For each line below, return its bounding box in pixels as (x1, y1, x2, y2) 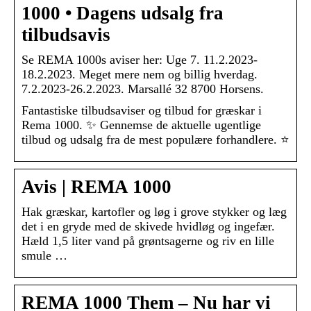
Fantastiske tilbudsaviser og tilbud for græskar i (22, 103, 262, 117)
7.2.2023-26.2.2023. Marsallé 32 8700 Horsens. (22, 81, 264, 96)
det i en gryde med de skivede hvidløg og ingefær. (22, 219, 275, 233)
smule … (22, 248, 67, 262)
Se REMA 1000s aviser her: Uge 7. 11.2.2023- (22, 52, 258, 67)
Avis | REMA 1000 (22, 176, 171, 197)
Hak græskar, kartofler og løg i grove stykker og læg (22, 204, 287, 219)
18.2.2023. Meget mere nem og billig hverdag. (22, 67, 258, 81)
